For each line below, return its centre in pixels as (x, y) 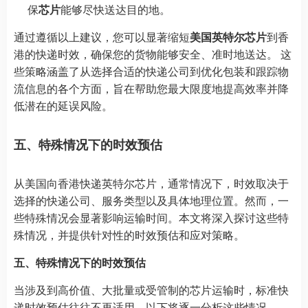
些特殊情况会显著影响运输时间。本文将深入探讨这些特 (151, 218)
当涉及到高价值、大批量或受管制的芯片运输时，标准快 (151, 290)
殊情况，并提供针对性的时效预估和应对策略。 (129, 235)
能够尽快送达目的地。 (115, 9)
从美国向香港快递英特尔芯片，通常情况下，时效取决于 (151, 183)
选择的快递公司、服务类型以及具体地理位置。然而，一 (151, 200)
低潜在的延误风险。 (63, 106)
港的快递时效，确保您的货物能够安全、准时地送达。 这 (153, 54)
